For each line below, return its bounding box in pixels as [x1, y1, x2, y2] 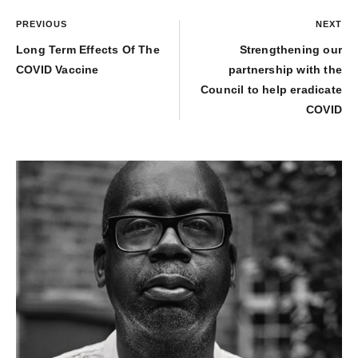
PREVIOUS [16, 19, 67, 30]
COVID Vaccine [16, 63, 99, 77]
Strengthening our [239, 43, 342, 57]
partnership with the [229, 63, 342, 77]
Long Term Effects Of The [16, 43, 160, 57]
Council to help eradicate [201, 83, 342, 97]
